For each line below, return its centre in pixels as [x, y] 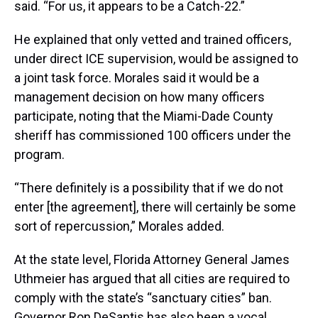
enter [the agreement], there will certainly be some [155, 207]
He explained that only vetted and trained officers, [153, 40]
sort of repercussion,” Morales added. [119, 226]
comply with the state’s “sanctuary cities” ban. [143, 298]
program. [39, 155]
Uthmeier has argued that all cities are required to [152, 279]
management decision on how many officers [139, 97]
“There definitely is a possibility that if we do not [149, 188]
